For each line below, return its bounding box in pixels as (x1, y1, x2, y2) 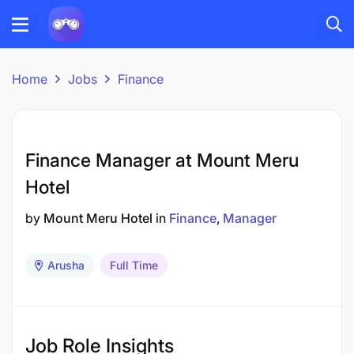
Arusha (47, 258, 85, 272)
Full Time (110, 258, 158, 272)
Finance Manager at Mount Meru (25, 149, 299, 171)
